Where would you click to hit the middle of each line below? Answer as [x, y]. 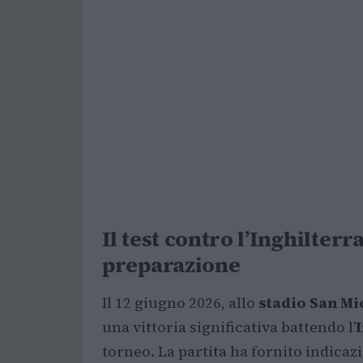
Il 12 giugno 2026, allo [180, 303]
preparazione [171, 265]
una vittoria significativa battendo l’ [229, 327]
